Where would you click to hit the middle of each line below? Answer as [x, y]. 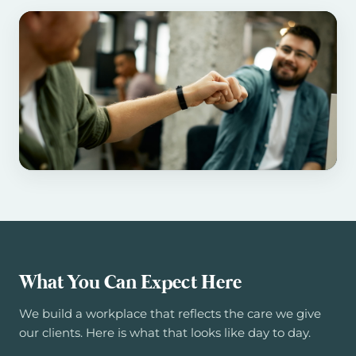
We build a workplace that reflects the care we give [170, 313]
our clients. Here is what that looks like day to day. [165, 332]
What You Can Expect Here [130, 283]
